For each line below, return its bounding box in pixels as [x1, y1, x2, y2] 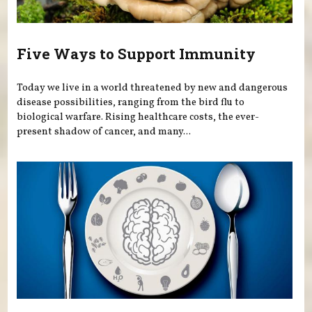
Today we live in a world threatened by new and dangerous [17, 81, 288, 95]
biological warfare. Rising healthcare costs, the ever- [17, 110, 260, 125]
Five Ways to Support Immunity [17, 43, 256, 63]
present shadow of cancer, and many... [17, 125, 192, 139]
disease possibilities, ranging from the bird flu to [17, 95, 245, 110]
